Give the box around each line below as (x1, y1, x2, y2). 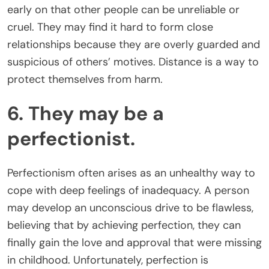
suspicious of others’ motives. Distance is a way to (7, 54, 259, 69)
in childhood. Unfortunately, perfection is (7, 252, 208, 267)
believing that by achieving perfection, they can (7, 217, 241, 232)
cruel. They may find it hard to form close (7, 19, 213, 34)
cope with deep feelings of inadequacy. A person (7, 183, 249, 198)
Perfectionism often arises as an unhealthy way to (7, 165, 255, 180)
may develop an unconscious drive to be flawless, (7, 200, 253, 215)
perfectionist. (7, 126, 135, 152)
